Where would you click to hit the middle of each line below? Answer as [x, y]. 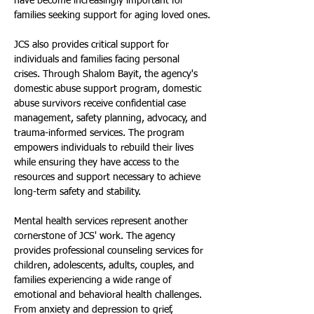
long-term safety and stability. [77, 192]
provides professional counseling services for [110, 251]
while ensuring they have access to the [98, 163]
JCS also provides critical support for [93, 45]
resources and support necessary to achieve [109, 177]
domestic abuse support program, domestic [109, 89]
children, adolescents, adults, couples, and [105, 266]
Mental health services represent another [102, 221]
